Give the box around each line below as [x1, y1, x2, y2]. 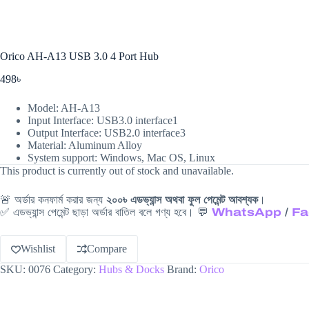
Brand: [167, 263, 199, 275]
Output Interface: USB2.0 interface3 [28, 126, 186, 139]
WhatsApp [212, 206, 281, 218]
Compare [87, 242, 127, 255]
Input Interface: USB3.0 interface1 [28, 114, 178, 126]
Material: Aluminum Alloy [28, 139, 142, 151]
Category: [53, 263, 99, 275]
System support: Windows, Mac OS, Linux [28, 151, 215, 163]
